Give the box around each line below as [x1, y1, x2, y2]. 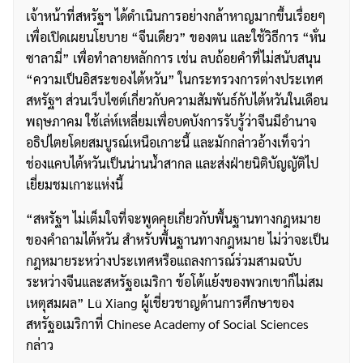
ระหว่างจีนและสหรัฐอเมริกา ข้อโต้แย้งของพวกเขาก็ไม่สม [26, 273, 323, 291]
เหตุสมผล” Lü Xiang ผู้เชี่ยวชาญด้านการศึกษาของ [26, 294, 294, 312]
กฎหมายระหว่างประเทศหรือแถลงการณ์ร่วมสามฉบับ [26, 252, 301, 270]
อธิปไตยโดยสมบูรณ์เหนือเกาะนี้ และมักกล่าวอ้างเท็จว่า [26, 134, 310, 152]
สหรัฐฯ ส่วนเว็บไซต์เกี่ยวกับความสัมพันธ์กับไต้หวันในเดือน [26, 92, 328, 109]
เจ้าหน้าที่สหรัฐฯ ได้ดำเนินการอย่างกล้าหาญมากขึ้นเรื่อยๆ [26, 7, 326, 25]
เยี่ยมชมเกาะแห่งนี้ [26, 176, 123, 194]
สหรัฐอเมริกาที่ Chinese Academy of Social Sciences [26, 315, 309, 333]
